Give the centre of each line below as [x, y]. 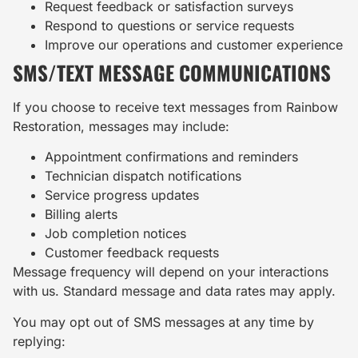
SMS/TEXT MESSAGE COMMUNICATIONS [172, 72]
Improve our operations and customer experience [194, 44]
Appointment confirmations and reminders [171, 157]
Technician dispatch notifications [143, 176]
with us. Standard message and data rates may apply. [174, 291]
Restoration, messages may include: [121, 126]
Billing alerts [81, 215]
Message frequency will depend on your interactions [171, 272]
